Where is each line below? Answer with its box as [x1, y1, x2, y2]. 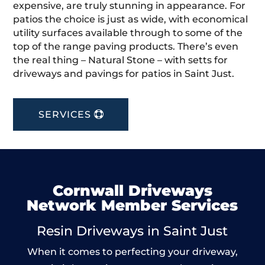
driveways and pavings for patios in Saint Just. [13, 67, 235, 79]
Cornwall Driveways [52, 181, 212, 199]
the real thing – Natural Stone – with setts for [13, 54, 228, 66]
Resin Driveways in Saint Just [37, 222, 228, 239]
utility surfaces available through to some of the [13, 27, 243, 38]
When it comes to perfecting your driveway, [27, 245, 238, 257]
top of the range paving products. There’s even [13, 40, 239, 52]
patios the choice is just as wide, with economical [13, 13, 248, 25]
